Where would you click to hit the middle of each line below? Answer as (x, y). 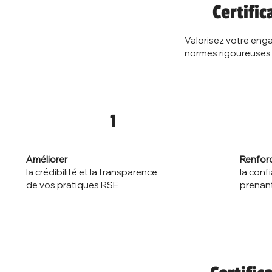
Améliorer (46, 159)
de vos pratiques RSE (72, 185)
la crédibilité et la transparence (91, 172)
